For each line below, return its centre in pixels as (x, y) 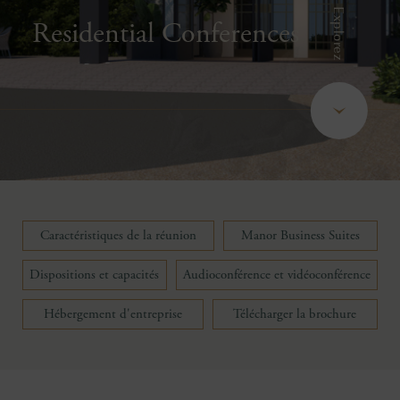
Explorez (340, 33)
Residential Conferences (165, 34)
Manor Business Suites (300, 235)
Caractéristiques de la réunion (118, 235)
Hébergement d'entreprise (112, 314)
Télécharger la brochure (295, 314)
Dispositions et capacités (95, 275)
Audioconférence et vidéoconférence (276, 275)
